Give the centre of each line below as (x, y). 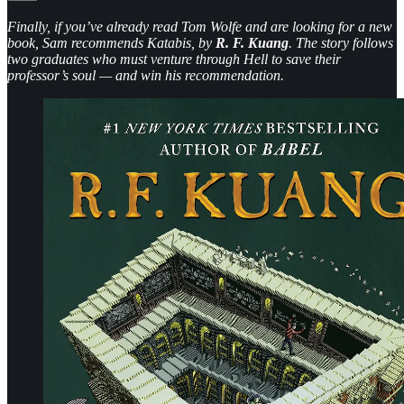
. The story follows (341, 42)
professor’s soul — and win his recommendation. (146, 75)
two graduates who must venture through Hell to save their (174, 59)
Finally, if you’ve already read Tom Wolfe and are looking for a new (200, 26)
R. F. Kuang (252, 42)
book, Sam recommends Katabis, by (111, 42)
